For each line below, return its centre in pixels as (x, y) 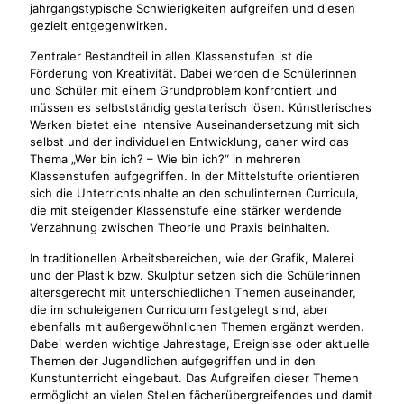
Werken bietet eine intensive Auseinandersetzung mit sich (195, 124)
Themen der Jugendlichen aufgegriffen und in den (173, 361)
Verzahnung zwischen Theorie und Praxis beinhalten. (180, 227)
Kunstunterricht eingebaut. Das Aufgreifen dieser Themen (194, 378)
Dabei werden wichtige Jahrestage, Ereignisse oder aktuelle (200, 344)
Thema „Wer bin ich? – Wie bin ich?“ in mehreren (165, 159)
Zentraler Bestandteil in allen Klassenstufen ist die (171, 56)
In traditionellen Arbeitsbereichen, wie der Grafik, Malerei (192, 258)
